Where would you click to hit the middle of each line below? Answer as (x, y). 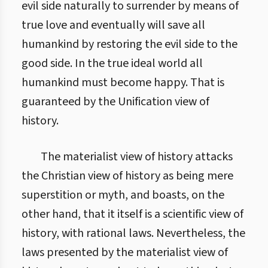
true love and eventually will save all (113, 25)
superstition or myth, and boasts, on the (123, 195)
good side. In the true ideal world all (112, 63)
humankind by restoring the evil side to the (130, 44)
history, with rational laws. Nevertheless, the (133, 233)
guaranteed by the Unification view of (115, 102)
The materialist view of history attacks (137, 157)
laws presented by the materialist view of (125, 252)
